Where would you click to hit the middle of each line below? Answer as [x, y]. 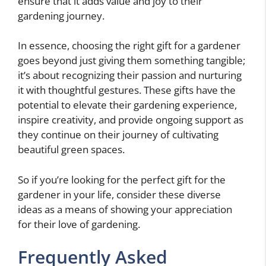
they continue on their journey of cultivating [118, 135]
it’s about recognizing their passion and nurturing [130, 75]
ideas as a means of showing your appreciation [125, 209]
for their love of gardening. [79, 224]
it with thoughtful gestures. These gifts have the [127, 90]
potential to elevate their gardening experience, [127, 105]
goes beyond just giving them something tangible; [132, 61]
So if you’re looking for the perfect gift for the [122, 179]
